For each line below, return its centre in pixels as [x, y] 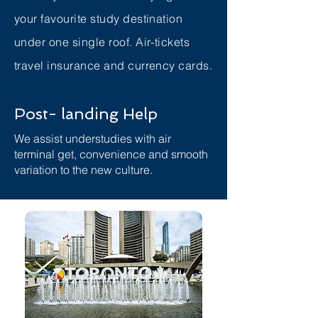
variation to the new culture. [83, 170]
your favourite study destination [99, 18]
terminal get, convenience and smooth [111, 154]
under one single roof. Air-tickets [102, 42]
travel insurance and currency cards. [114, 65]
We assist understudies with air [93, 138]
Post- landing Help [86, 114]
